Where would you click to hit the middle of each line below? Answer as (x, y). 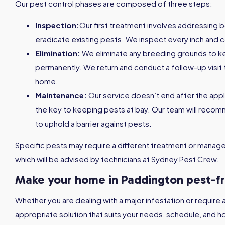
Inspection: (57, 25)
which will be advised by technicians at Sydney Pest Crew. (117, 159)
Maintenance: (62, 95)
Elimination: (59, 53)
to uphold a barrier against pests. (93, 123)
